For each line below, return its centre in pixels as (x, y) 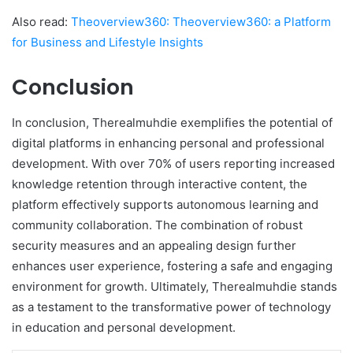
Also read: (41, 22)
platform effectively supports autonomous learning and (165, 204)
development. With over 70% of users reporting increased (173, 163)
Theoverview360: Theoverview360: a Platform (201, 22)
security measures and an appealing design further (154, 245)
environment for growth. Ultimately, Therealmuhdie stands (175, 286)
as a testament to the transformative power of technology (171, 307)
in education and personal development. (124, 327)
